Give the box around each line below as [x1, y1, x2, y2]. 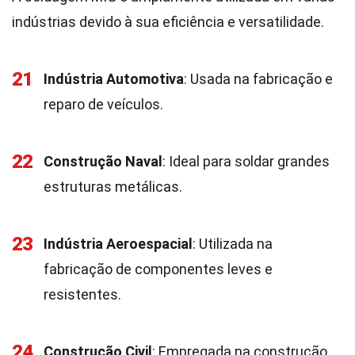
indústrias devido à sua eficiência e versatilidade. [12, 13, 324, 30]
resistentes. [44, 286, 121, 303]
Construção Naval [44, 153, 162, 170]
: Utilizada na [193, 235, 273, 252]
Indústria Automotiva [44, 71, 184, 87]
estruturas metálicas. [44, 178, 182, 195]
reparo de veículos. [44, 96, 163, 113]
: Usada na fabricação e [184, 71, 333, 87]
